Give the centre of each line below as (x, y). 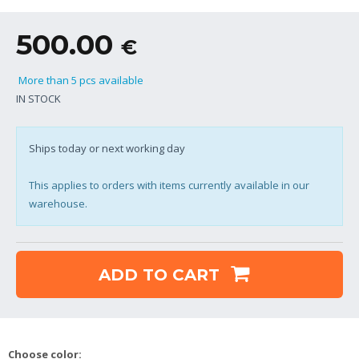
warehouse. (58, 203)
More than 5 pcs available (80, 80)
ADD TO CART (161, 274)
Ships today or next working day (107, 148)
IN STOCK (38, 98)
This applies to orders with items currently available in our (169, 185)
